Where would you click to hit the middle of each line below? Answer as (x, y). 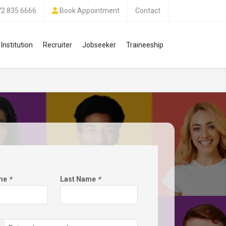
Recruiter (58, 45)
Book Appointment (90, 11)
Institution (17, 45)
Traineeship (145, 45)
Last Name (78, 179)
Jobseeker (99, 45)
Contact (148, 11)
